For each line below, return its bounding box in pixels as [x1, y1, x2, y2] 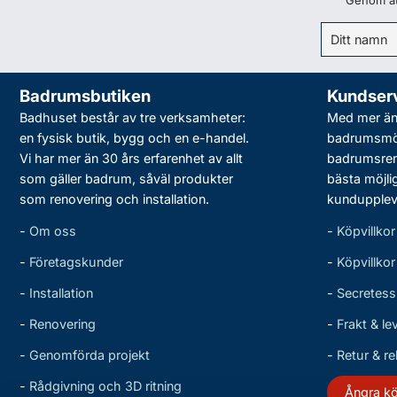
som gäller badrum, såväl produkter [19, 171, 233, 186]
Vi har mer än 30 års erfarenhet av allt [19, 151, 243, 166]
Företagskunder [29, 254, 123, 269]
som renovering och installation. [19, 191, 209, 206]
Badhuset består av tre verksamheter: [19, 110, 245, 125]
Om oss [29, 223, 76, 238]
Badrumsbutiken [19, 86, 151, 106]
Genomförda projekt [29, 347, 150, 362]
